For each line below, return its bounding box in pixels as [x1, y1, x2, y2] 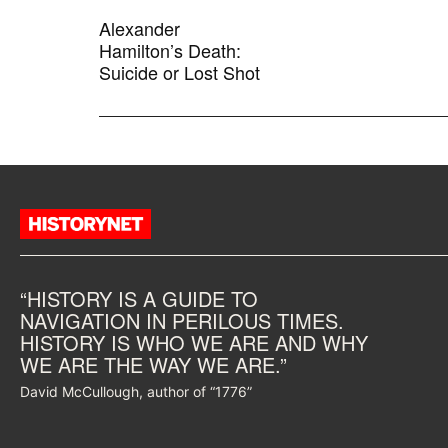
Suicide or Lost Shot [99, 59, 261, 86]
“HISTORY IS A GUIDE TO [20, 284, 258, 314]
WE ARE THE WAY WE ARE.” [20, 350, 287, 380]
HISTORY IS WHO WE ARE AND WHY [20, 328, 368, 358]
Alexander [99, 15, 181, 42]
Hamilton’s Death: [99, 37, 242, 64]
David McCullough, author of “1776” [20, 383, 252, 401]
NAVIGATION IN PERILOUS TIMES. [20, 306, 344, 336]
